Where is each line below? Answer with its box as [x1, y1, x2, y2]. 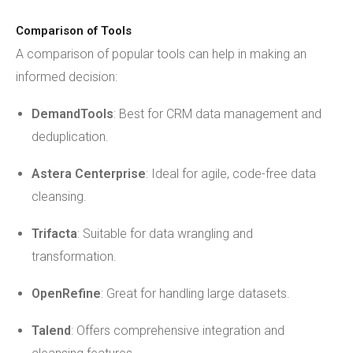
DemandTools [32, 106, 113, 121]
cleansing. [32, 189, 87, 204]
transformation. [32, 249, 117, 264]
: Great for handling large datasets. [101, 286, 290, 301]
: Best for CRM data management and [113, 106, 321, 121]
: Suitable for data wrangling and [77, 226, 253, 241]
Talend [32, 323, 71, 338]
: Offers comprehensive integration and [71, 323, 284, 338]
